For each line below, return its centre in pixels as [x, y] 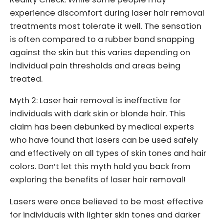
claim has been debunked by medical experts [102, 127]
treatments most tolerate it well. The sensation [106, 26]
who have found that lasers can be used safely [104, 140]
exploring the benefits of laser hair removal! [98, 180]
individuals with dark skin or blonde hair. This [98, 114]
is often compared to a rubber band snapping [102, 39]
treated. [26, 79]
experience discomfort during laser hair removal [107, 13]
